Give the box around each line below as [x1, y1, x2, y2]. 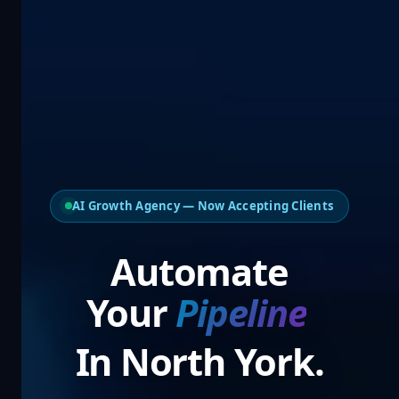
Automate [110, 246, 289, 297]
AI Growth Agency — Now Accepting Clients [71, 197, 335, 214]
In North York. [75, 336, 324, 387]
